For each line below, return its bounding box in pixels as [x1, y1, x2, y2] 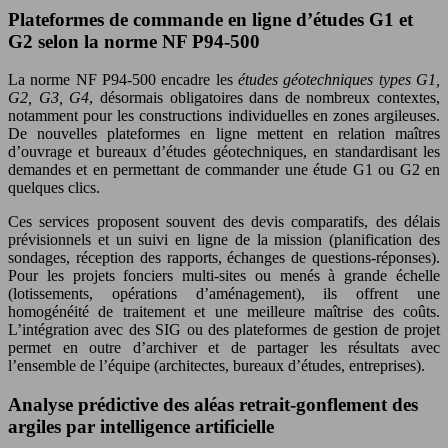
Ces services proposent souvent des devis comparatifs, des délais [8, 213, 440, 231]
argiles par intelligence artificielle [8, 415, 274, 437]
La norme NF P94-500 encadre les [8, 71, 238, 89]
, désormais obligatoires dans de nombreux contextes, [89, 89, 440, 107]
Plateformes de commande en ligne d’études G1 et [8, 8, 413, 30]
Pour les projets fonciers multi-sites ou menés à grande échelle [8, 267, 440, 285]
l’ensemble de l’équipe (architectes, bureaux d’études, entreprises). [8, 357, 425, 375]
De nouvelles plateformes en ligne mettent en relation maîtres [8, 125, 440, 143]
